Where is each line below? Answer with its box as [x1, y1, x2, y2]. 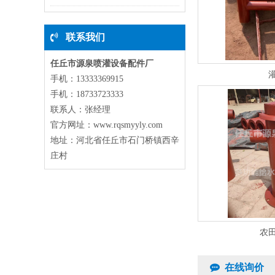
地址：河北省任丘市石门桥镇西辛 [50, 136, 179, 145]
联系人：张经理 [50, 105, 110, 114]
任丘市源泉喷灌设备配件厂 [50, 59, 153, 68]
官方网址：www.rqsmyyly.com [50, 120, 163, 130]
